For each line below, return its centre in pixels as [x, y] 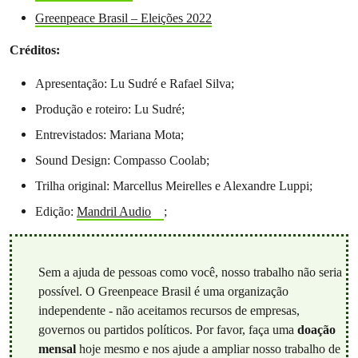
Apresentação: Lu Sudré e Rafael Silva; [135, 84]
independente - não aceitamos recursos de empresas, [169, 310]
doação [316, 329]
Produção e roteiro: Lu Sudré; [110, 109]
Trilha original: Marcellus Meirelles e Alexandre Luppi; [174, 186]
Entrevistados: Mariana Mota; [109, 135]
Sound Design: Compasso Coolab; [122, 160]
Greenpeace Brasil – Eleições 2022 [123, 18]
